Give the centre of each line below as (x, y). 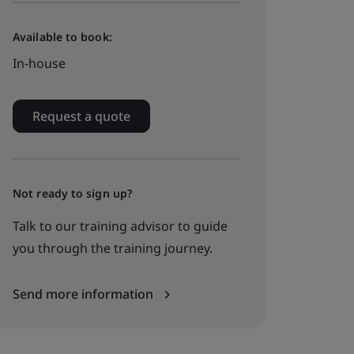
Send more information (85, 294)
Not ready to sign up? (73, 193)
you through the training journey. (113, 248)
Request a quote (81, 116)
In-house (39, 63)
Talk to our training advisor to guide (120, 226)
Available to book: (62, 37)
